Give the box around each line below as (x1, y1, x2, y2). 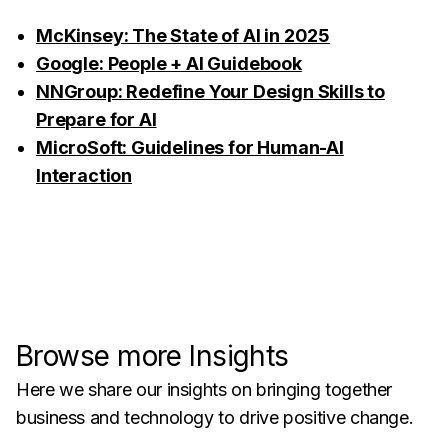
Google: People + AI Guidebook (36, 53, 302, 74)
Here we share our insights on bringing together (16, 379, 393, 400)
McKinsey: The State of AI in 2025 (36, 25, 331, 46)
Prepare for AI (36, 109, 157, 130)
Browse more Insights (16, 339, 289, 373)
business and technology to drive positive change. (16, 407, 414, 428)
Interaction (36, 165, 133, 186)
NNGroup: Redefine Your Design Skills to (36, 81, 385, 102)
